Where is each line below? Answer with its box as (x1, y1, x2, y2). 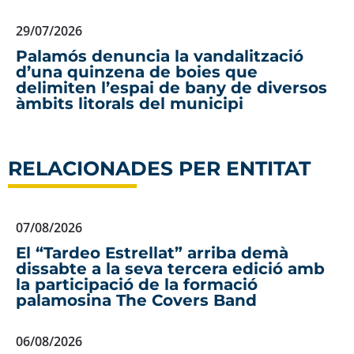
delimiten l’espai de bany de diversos (16, 78, 327, 98)
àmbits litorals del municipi (16, 94, 243, 114)
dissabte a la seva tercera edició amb (16, 259, 325, 279)
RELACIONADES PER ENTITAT (8, 156, 311, 181)
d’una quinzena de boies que (16, 62, 258, 82)
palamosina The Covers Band (16, 291, 257, 311)
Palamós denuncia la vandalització (16, 47, 303, 66)
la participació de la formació (16, 275, 258, 295)
